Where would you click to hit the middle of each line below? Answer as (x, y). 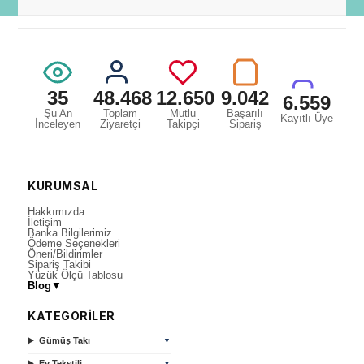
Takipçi (183, 123)
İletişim (45, 222)
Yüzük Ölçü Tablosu (76, 275)
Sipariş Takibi (60, 264)
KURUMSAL (63, 185)
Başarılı (245, 113)
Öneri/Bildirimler (65, 253)
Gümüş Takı (65, 340)
